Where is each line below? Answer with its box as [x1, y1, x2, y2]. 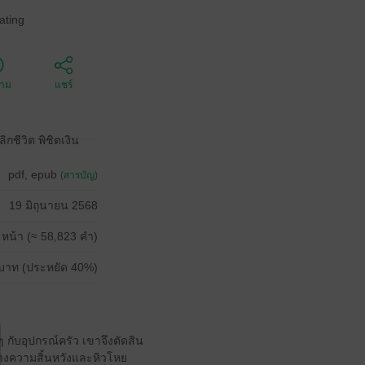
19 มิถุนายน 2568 [9, 199, 98, 212]
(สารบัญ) [60, 169, 98, 181]
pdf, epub [8, 168, 60, 181]
